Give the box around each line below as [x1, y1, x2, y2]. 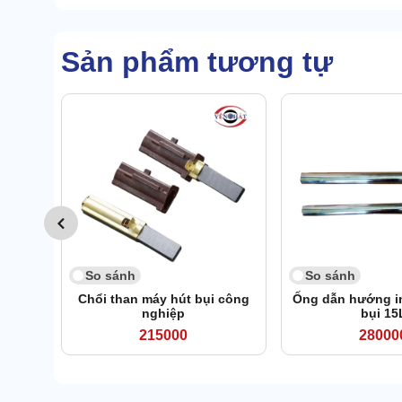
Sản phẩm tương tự [61, 46, 333, 79]
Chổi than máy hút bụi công [77, 292, 249, 307]
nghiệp [142, 306, 186, 321]
